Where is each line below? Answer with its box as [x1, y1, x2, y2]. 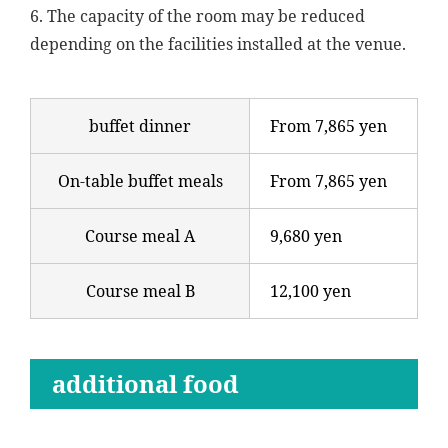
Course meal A [85, 225, 195, 247]
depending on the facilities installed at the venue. [30, 33, 406, 55]
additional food [52, 367, 239, 400]
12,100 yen [270, 280, 351, 302]
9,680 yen [270, 225, 342, 247]
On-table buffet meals [57, 170, 223, 192]
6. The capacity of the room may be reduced [30, 5, 365, 27]
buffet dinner [89, 115, 191, 137]
